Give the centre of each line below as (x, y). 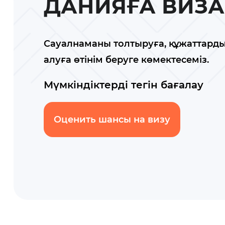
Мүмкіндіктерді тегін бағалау (124, 85)
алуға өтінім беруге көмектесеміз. (126, 60)
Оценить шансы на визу (112, 119)
